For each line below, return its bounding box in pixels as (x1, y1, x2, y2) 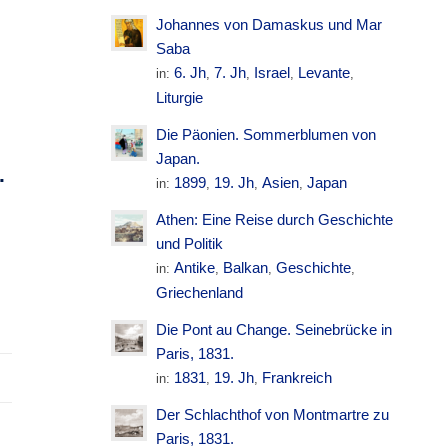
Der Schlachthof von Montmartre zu (156, 406, 390, 423)
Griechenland (156, 284, 244, 301)
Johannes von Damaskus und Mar (156, 16, 383, 33)
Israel (254, 64, 291, 81)
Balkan (223, 259, 269, 276)
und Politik (156, 235, 224, 252)
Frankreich (262, 369, 333, 386)
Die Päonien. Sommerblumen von (156, 126, 377, 143)
